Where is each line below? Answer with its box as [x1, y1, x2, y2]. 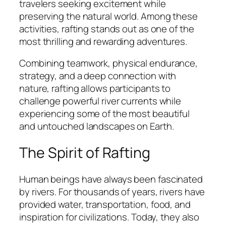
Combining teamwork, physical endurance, [19, 56, 198, 70]
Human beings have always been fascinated [19, 172, 203, 186]
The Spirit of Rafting [19, 142, 150, 162]
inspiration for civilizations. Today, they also [19, 210, 200, 223]
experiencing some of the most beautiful [19, 107, 190, 121]
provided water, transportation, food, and [19, 197, 191, 211]
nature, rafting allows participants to [19, 82, 171, 95]
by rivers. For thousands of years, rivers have [19, 185, 205, 198]
